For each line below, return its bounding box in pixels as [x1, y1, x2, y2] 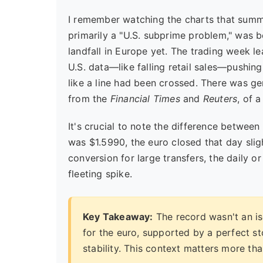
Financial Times [110, 93, 180, 104]
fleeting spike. [68, 168, 132, 180]
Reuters [203, 93, 238, 104]
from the [68, 93, 110, 104]
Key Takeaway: [83, 211, 153, 222]
